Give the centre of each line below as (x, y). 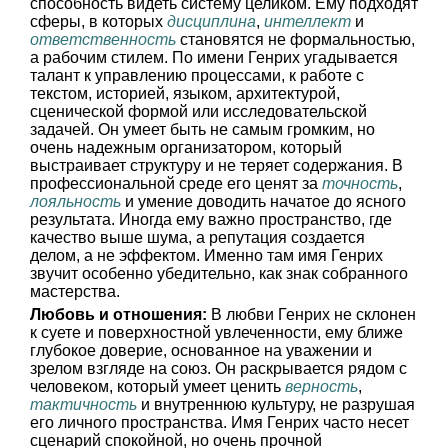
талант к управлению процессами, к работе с (197, 75)
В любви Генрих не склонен (311, 314)
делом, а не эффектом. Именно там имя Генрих (206, 255)
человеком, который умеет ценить (157, 386)
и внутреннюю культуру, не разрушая (276, 404)
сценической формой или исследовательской (198, 111)
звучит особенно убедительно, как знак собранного (219, 273)
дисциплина (211, 21)
